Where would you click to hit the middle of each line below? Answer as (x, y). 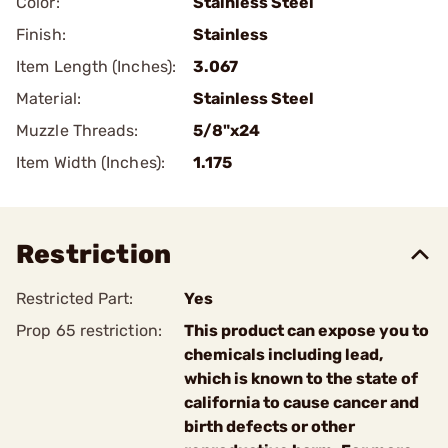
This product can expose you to (306, 330)
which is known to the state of (301, 378)
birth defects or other (269, 426)
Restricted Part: (75, 298)
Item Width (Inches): (90, 162)
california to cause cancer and (301, 402)
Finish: (41, 34)
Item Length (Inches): (96, 66)
